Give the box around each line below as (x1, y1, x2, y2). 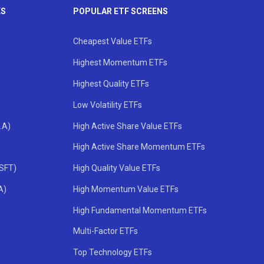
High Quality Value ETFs (73, 163, 161, 173)
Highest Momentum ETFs (73, 58, 168, 68)
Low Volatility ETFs (73, 100, 143, 110)
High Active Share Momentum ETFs (73, 142, 206, 152)
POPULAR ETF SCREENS (73, 6, 169, 16)
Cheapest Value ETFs (73, 37, 153, 47)
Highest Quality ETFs (73, 79, 150, 88)
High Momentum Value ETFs (73, 184, 179, 194)
